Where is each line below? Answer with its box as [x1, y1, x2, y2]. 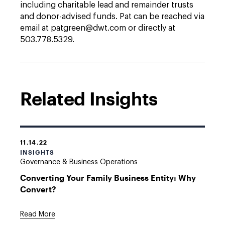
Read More [20, 211, 55, 218]
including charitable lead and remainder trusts [20, 1, 193, 9]
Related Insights [20, 88, 158, 109]
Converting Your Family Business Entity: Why [20, 173, 196, 182]
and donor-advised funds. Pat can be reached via [20, 13, 204, 21]
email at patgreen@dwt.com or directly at [20, 24, 175, 32]
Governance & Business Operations [20, 159, 138, 166]
